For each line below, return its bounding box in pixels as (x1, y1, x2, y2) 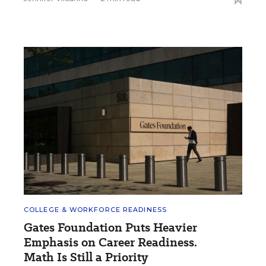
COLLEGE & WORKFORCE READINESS (24, 205, 167, 214)
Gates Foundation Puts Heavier (24, 219, 197, 236)
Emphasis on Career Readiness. (24, 234, 197, 251)
